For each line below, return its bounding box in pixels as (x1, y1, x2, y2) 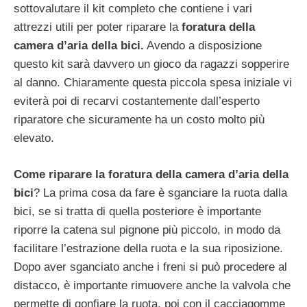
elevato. (14, 132, 54, 145)
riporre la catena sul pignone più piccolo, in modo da (14, 223, 280, 236)
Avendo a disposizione (144, 39, 262, 53)
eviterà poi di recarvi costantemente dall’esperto (14, 95, 260, 108)
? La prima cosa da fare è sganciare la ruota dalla (34, 186, 287, 199)
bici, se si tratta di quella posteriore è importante (14, 204, 261, 218)
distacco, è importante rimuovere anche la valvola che (14, 278, 291, 292)
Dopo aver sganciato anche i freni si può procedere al (14, 260, 287, 273)
